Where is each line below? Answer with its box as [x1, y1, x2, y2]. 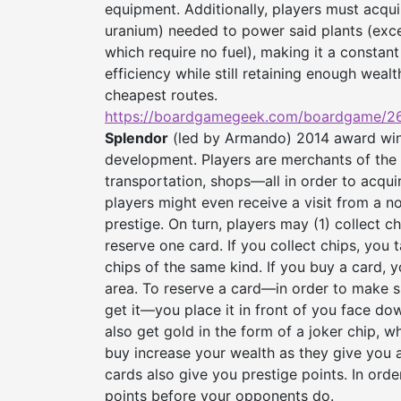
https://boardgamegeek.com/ [105, 107, 303, 126]
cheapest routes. [105, 86, 218, 105]
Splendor [105, 129, 168, 148]
